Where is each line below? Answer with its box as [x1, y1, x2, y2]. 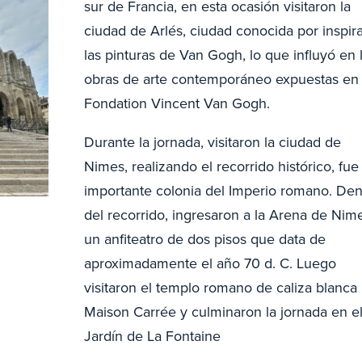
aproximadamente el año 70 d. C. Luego [83, 252, 336, 274]
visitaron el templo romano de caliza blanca [83, 276, 357, 298]
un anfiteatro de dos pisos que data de [83, 228, 326, 250]
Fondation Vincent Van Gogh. [83, 92, 274, 114]
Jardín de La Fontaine [83, 325, 221, 347]
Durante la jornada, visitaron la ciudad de [83, 131, 341, 153]
